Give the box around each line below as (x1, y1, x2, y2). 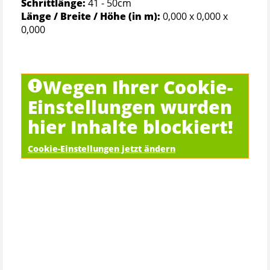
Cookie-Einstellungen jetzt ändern (28, 142, 175, 154)
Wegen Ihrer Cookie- (43, 74, 233, 99)
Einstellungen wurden (28, 94, 232, 119)
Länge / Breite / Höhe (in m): (21, 9, 163, 23)
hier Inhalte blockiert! (28, 114, 233, 139)
